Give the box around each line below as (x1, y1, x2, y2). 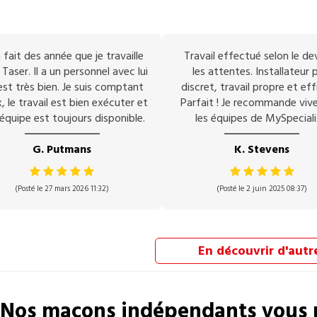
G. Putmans (33, 142, 92, 157)
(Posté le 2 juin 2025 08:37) (217, 183, 308, 194)
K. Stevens (234, 142, 290, 157)
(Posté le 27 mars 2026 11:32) (15, 183, 110, 194)
